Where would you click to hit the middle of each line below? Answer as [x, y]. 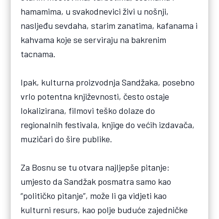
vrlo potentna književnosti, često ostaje [95, 97]
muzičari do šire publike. [67, 139]
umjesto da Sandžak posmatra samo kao [96, 182]
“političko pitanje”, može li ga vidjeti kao [94, 196]
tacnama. [38, 54]
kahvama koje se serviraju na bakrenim [94, 40]
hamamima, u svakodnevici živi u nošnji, [95, 11]
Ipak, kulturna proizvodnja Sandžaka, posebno [108, 82]
